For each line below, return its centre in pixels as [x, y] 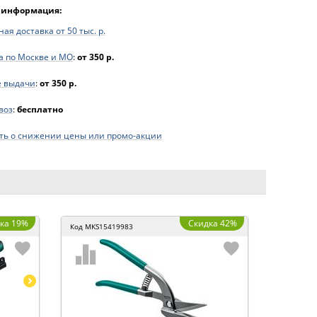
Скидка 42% [213, 223]
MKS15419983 [109, 226]
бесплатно [40, 109]
